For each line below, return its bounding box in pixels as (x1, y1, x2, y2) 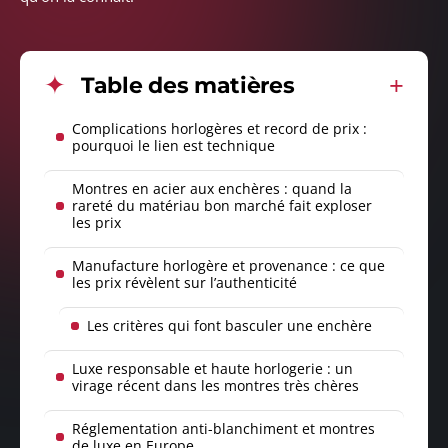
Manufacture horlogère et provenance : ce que (72, 256, 385, 276)
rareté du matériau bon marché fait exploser (72, 196, 372, 216)
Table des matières (81, 72, 295, 100)
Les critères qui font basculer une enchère (87, 316, 372, 336)
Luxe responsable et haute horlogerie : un (72, 359, 353, 379)
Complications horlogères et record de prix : (72, 119, 367, 139)
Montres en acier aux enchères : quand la (72, 179, 352, 199)
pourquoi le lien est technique (72, 136, 275, 156)
